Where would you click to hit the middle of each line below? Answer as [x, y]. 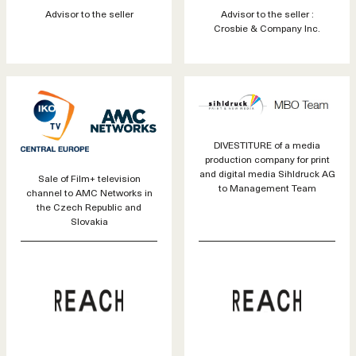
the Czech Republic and [89, 207]
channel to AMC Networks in [89, 193]
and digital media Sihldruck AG [267, 174]
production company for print [267, 159]
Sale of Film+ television [89, 178]
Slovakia [89, 221]
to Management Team [267, 188]
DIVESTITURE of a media [267, 145]
